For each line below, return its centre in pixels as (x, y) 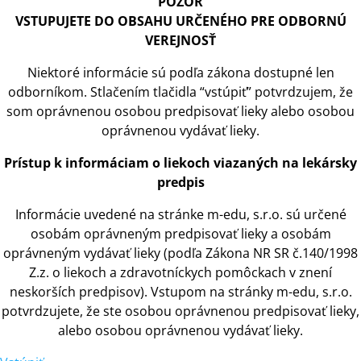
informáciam (107, 162)
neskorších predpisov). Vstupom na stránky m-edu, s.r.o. (180, 291)
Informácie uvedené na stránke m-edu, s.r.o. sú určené (180, 214)
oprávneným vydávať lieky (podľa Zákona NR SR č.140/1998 (180, 253)
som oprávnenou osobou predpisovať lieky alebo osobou (180, 111)
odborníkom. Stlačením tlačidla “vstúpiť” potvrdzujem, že (180, 91)
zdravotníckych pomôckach (203, 272)
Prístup (27, 162)
